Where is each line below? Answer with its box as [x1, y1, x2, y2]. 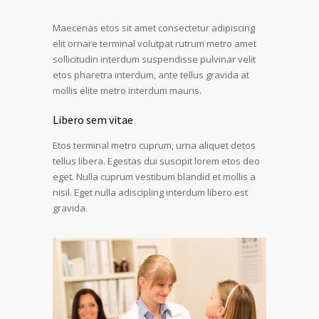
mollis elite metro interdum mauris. [53, 83, 202, 97]
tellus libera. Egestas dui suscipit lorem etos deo [53, 154, 260, 167]
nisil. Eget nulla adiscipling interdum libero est [53, 185, 248, 199]
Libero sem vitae [53, 112, 133, 127]
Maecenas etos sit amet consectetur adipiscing [53, 21, 255, 34]
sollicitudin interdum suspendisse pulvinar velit [53, 52, 256, 66]
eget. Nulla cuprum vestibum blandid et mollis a [53, 169, 256, 183]
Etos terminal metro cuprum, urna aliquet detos [53, 138, 256, 152]
